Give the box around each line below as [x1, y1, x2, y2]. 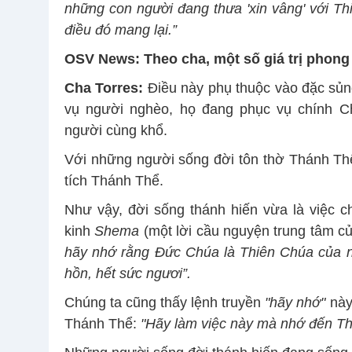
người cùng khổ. [64, 122, 167, 138]
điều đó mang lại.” [64, 21, 177, 38]
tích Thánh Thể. [64, 172, 163, 189]
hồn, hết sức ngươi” [64, 265, 187, 281]
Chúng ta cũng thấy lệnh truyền [64, 294, 266, 310]
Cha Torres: [64, 79, 144, 96]
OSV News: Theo [64, 50, 178, 67]
